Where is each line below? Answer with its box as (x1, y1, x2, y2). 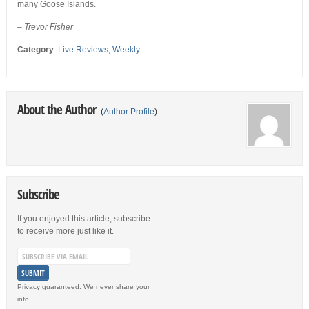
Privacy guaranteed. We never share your (17, 283, 150, 291)
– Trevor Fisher (17, 22, 73, 32)
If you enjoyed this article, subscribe (17, 214, 150, 224)
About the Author (17, 101, 99, 119)
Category (17, 45, 54, 55)
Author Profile (103, 107, 154, 117)
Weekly (112, 45, 140, 55)
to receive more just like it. (17, 226, 114, 237)
